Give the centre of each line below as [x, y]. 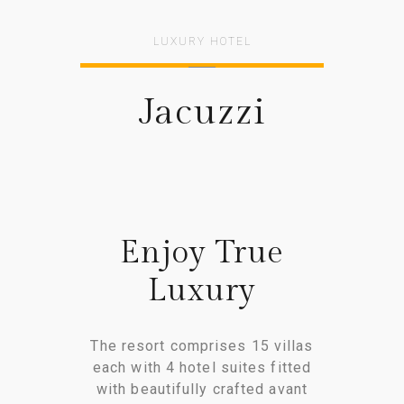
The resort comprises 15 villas [202, 346]
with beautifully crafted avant [202, 390]
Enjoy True [202, 253]
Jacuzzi [202, 113]
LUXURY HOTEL [202, 42]
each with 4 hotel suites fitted [202, 368]
